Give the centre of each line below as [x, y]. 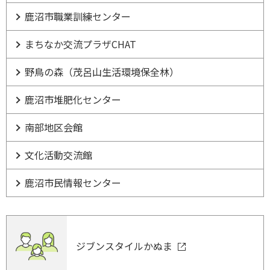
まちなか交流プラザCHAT [80, 44]
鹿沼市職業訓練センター [78, 16]
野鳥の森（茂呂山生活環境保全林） [102, 72]
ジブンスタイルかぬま [125, 246]
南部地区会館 [54, 127]
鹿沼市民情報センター [73, 183]
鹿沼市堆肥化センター [73, 99]
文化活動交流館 [58, 155]
